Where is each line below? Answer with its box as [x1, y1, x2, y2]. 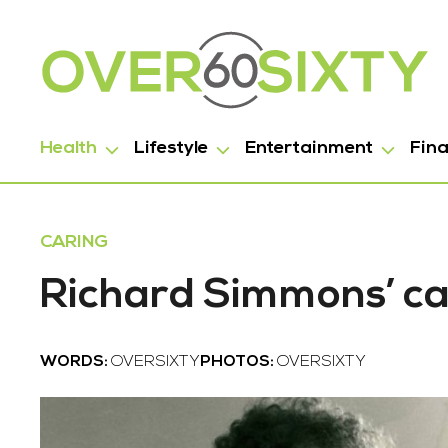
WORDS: [40, 354, 111, 370]
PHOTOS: [200, 354, 277, 370]
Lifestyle [134, 139, 208, 158]
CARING [40, 233, 108, 252]
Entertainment [245, 139, 373, 158]
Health [40, 139, 97, 158]
